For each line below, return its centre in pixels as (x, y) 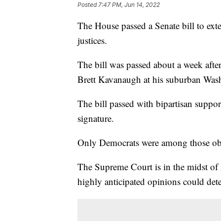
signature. (96, 118)
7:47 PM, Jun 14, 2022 (129, 5)
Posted (88, 5)
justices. (92, 40)
